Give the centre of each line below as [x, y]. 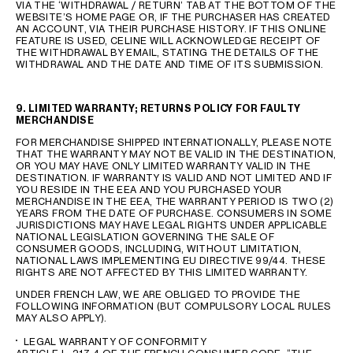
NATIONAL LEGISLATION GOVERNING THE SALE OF [145, 237]
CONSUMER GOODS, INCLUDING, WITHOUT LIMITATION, [159, 249]
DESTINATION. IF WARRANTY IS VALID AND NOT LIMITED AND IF [174, 178]
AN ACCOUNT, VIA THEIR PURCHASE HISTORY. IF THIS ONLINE [171, 29]
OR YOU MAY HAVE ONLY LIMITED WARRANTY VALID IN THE [163, 166]
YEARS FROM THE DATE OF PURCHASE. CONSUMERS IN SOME [174, 213]
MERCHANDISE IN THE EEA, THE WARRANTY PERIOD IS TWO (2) [175, 201]
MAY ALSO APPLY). [61, 318]
